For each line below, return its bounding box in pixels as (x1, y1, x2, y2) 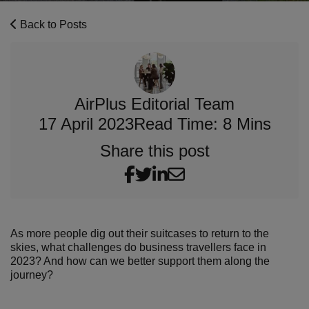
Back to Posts (17, 19, 87, 30)
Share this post (99, 141, 210, 160)
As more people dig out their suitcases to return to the (10, 228, 269, 239)
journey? (10, 269, 53, 281)
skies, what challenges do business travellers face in (10, 241, 266, 253)
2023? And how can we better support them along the (10, 255, 270, 267)
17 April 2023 (38, 114, 134, 133)
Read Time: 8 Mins (133, 114, 271, 133)
